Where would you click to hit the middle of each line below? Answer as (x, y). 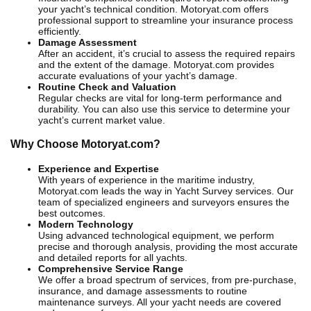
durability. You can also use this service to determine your (164, 109)
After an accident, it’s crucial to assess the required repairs (167, 53)
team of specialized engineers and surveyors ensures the (164, 202)
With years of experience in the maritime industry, (146, 179)
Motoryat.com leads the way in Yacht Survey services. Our (166, 191)
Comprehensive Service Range (111, 268)
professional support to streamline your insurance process (166, 20)
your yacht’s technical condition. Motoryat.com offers (153, 9)
